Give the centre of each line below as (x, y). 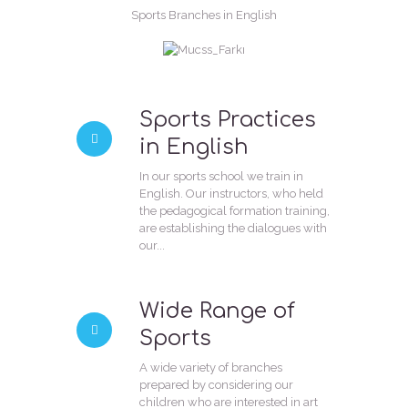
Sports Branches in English (204, 15)
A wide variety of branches (210, 367)
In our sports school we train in (221, 176)
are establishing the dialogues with (233, 228)
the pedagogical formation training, (234, 210)
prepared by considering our (216, 384)
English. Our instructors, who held (231, 193)
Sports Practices (227, 120)
